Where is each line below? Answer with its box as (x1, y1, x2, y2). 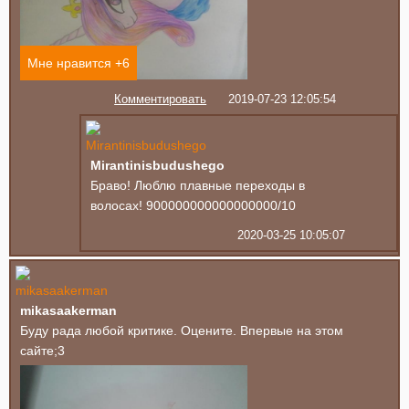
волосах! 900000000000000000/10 (90, 198, 296, 214)
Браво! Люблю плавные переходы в (90, 178, 305, 194)
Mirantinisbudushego (90, 158, 225, 173)
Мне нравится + (27, 56, 122, 71)
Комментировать (114, 92, 207, 107)
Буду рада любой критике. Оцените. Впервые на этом (20, 323, 343, 339)
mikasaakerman (20, 303, 117, 319)
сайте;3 (20, 343, 65, 359)
